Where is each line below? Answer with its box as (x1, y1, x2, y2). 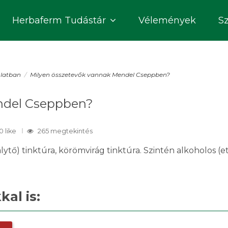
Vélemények (138, 15, 196, 26)
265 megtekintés (38, 127, 93, 135)
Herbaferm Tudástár (12, 15, 108, 26)
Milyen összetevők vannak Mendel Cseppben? (30, 71, 170, 78)
